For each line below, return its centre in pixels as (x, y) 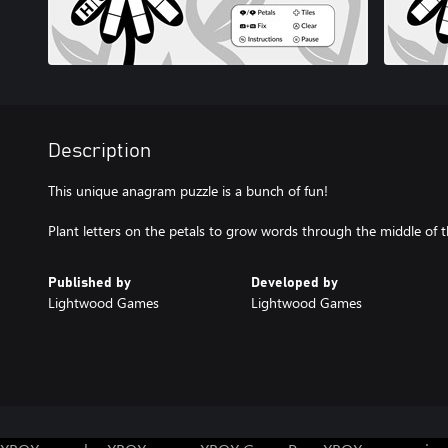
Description (99, 151)
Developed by (294, 283)
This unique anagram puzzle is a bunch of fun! (188, 190)
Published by (89, 283)
